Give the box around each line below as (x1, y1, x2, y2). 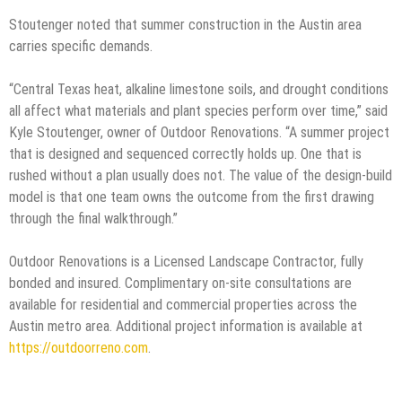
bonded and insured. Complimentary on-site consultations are (9, 274, 352, 292)
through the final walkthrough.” (9, 209, 178, 227)
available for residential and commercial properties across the (9, 295, 357, 313)
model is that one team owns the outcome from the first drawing (9, 188, 374, 205)
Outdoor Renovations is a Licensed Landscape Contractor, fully (9, 252, 363, 270)
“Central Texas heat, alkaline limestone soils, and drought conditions (9, 80, 389, 98)
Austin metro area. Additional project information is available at (9, 317, 363, 335)
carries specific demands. (9, 37, 153, 55)
